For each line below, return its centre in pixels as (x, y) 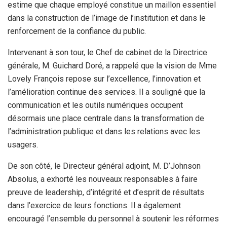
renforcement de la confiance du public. (77, 31)
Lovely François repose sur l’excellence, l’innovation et (104, 79)
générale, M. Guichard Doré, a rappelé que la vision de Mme (112, 66)
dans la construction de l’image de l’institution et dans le (107, 18)
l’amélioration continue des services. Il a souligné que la (106, 92)
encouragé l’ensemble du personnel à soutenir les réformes (113, 219)
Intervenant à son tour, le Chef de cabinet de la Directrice (107, 53)
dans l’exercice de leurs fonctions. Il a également (94, 206)
